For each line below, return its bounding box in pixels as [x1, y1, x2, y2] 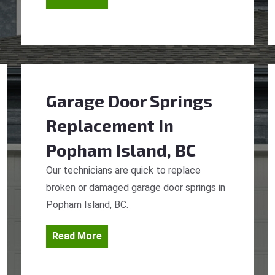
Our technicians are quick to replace [46, 165, 201, 176]
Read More [52, 230, 102, 242]
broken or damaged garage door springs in [46, 182, 225, 193]
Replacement [46, 115, 155, 136]
